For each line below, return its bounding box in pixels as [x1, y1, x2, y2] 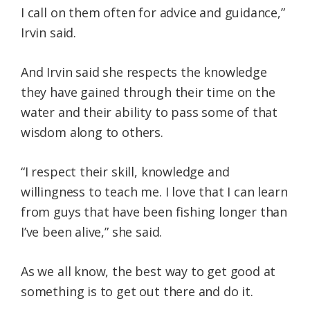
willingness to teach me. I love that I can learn [21, 183, 288, 201]
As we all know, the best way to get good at [21, 263, 276, 280]
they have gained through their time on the [21, 84, 275, 101]
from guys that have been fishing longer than [21, 203, 288, 221]
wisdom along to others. [21, 124, 163, 141]
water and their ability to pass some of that [21, 104, 278, 121]
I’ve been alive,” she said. [21, 224, 163, 241]
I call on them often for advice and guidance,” [21, 4, 285, 21]
